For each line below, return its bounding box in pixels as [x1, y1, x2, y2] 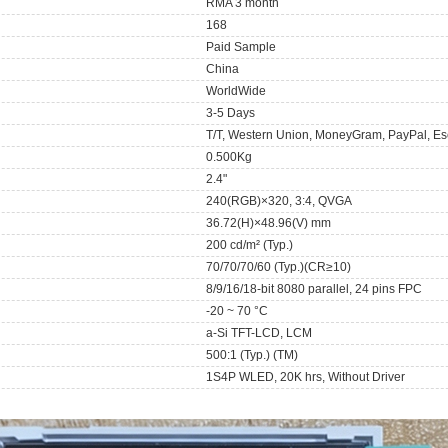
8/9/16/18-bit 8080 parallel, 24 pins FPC [206, 281, 423, 296]
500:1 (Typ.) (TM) [206, 347, 299, 362]
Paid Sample [206, 39, 277, 54]
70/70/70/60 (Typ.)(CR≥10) [206, 259, 352, 274]
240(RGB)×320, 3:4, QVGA [206, 193, 353, 208]
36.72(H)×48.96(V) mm [206, 215, 332, 230]
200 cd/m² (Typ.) [206, 237, 294, 252]
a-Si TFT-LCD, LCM [206, 325, 313, 340]
